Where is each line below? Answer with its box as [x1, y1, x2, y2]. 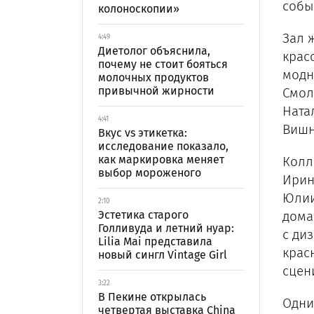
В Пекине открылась [98, 290, 206, 303]
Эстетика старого [98, 208, 189, 221]
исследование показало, [98, 139, 228, 153]
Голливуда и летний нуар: [98, 221, 234, 235]
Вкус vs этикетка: [98, 126, 187, 139]
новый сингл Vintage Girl [98, 248, 227, 261]
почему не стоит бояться [98, 57, 228, 71]
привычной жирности [98, 84, 214, 97]
